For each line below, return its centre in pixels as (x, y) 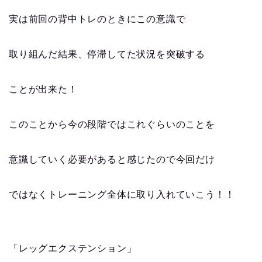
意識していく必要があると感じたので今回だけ (112, 160)
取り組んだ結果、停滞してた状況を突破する (107, 54)
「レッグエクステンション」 (73, 249)
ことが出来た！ (43, 89)
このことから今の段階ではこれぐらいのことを (112, 125)
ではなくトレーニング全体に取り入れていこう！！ (122, 195)
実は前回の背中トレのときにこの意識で (97, 19)
